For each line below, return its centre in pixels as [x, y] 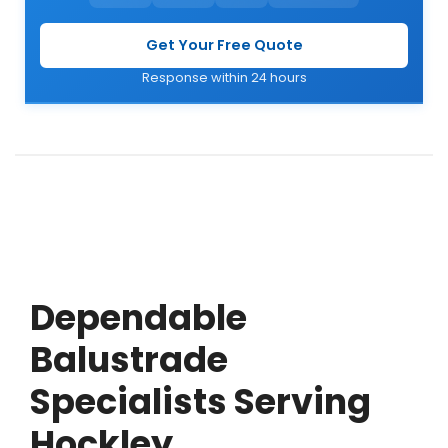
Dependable [138, 317]
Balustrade [129, 359]
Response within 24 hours [224, 77]
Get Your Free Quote [224, 44]
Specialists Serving [200, 401]
